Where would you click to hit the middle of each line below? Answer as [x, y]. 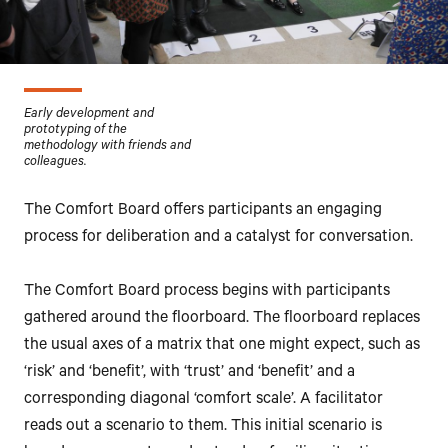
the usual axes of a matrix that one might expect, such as [222, 345]
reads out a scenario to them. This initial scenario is [203, 426]
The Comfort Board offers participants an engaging [203, 210]
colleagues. [55, 162]
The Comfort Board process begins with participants [207, 291]
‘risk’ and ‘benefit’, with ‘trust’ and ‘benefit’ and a [189, 372]
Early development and [89, 114]
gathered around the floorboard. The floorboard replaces [222, 318]
